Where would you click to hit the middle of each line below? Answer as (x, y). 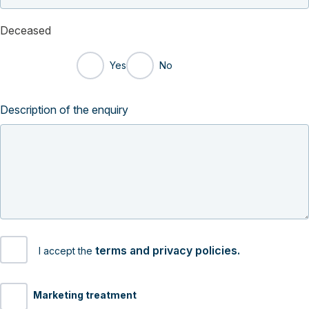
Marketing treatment (85, 295)
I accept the (67, 250)
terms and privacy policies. (168, 250)
